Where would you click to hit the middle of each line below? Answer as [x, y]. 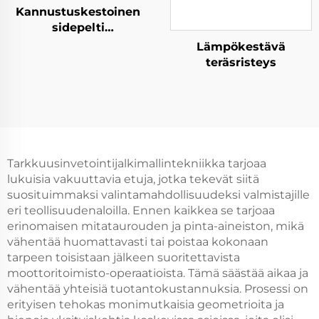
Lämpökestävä [241, 47]
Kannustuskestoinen [78, 11]
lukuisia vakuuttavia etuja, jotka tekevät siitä [133, 179]
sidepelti [78, 27]
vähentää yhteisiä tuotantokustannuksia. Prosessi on [158, 289]
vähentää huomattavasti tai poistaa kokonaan [138, 242]
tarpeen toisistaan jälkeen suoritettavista [124, 257]
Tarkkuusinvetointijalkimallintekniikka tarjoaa [137, 163]
